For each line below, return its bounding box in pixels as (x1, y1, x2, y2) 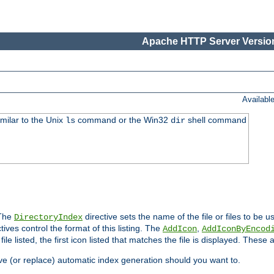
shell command (185, 115, 246, 125)
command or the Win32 (75, 115, 171, 125)
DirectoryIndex (14, 212, 83, 223)
